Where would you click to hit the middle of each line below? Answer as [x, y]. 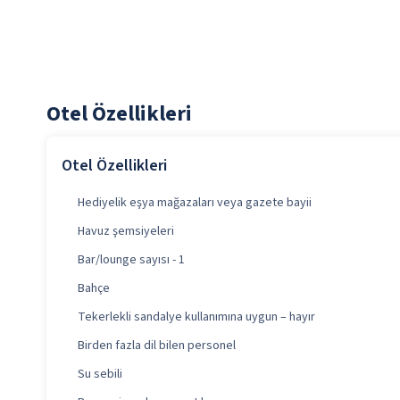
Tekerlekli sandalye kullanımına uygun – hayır [196, 317]
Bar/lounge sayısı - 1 [131, 260]
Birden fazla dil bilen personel [157, 346]
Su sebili [100, 375]
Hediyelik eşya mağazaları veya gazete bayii [195, 203]
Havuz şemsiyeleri [126, 232]
